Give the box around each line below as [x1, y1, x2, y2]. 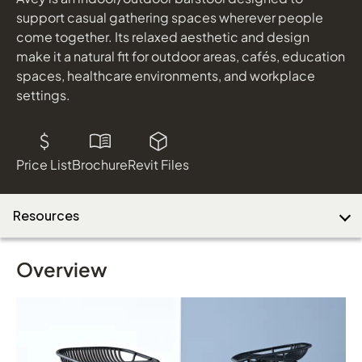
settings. [16, 86, 70, 103]
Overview [16, 256, 107, 281]
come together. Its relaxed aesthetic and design [16, 27, 309, 45]
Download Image [81, 50, 166, 64]
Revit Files [128, 155, 189, 173]
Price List [16, 155, 72, 173]
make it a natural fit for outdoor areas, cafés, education [16, 47, 345, 65]
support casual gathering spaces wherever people [16, 8, 323, 26]
